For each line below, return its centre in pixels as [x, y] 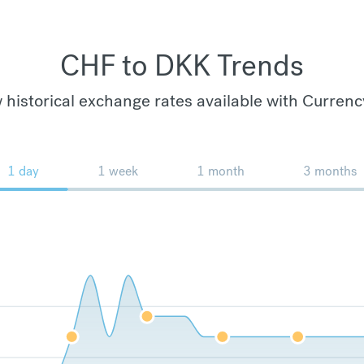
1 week [118, 171]
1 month [221, 171]
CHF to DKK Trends [182, 65]
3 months [330, 171]
